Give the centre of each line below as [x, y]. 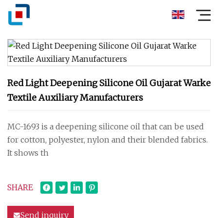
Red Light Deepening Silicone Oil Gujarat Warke [109, 83]
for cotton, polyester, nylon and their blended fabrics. [108, 140]
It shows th [28, 153]
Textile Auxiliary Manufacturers [75, 98]
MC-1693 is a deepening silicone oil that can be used [106, 127]
